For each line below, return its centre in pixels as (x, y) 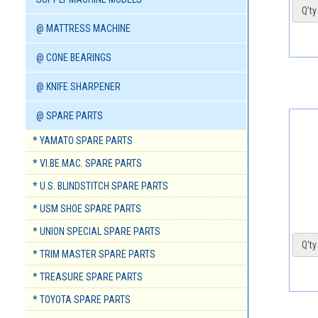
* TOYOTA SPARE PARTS (82, 300)
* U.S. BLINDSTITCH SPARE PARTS (100, 186)
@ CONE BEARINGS (74, 58)
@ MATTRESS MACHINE (83, 29)
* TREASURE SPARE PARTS (88, 277)
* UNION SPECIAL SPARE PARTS (97, 232)
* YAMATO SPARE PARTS (83, 141)
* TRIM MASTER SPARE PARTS (94, 254)
